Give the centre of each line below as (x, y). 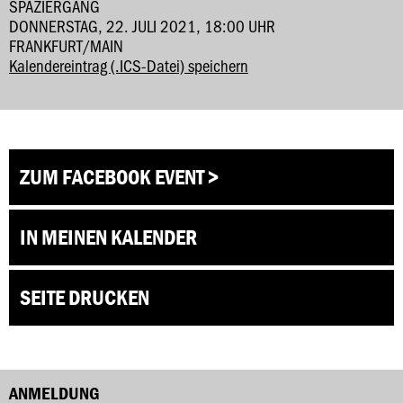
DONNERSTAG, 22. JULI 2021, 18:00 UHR (142, 26)
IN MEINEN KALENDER (108, 237)
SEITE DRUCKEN (85, 297)
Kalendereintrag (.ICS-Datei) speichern (129, 65)
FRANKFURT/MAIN (66, 45)
